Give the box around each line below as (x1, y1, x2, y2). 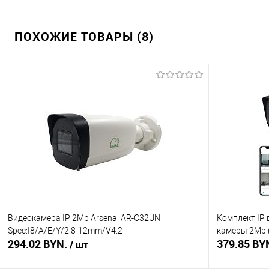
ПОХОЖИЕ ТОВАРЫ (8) (14, 28, 154, 45)
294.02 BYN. (8, 237, 70, 252)
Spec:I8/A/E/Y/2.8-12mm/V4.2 (8, 225, 122, 235)
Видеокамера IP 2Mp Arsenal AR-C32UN (8, 213, 160, 223)
